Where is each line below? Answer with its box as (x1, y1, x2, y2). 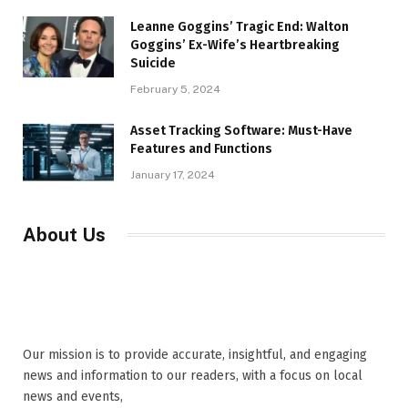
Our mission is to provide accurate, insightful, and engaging (23, 346, 367, 362)
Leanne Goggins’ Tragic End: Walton (130, 18, 349, 35)
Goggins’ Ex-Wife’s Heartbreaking (130, 36, 340, 53)
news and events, (23, 388, 123, 404)
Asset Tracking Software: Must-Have (130, 122, 352, 138)
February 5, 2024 (130, 82, 220, 96)
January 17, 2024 (130, 168, 215, 181)
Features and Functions (130, 140, 272, 157)
